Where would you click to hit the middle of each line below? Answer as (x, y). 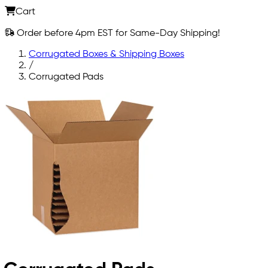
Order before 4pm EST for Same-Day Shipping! (117, 33)
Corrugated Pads (66, 77)
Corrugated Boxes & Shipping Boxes (106, 54)
